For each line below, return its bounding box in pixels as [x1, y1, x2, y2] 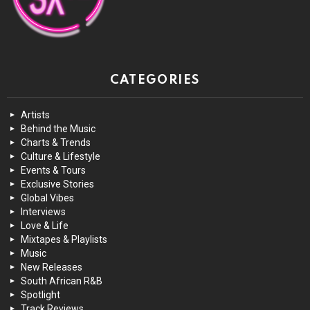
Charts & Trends [21, 137, 91, 149]
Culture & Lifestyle [21, 151, 100, 163]
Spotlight [21, 289, 60, 301]
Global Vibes [21, 192, 74, 204]
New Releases [21, 262, 82, 273]
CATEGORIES [110, 74, 200, 87]
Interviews [21, 206, 66, 218]
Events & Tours [21, 165, 86, 176]
